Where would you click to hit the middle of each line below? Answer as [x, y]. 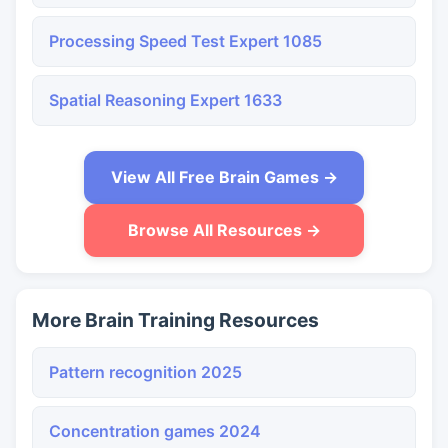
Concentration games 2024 [155, 431]
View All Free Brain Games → [224, 177]
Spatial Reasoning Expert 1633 [165, 100]
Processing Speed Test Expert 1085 [185, 41]
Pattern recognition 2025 [145, 372]
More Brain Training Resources [175, 320]
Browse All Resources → [224, 230]
